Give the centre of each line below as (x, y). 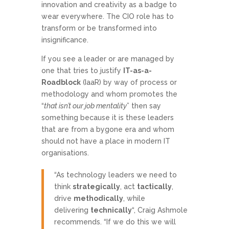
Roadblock (61, 83)
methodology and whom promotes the (109, 94)
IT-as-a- (137, 71)
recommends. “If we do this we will (115, 222)
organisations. (65, 153)
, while (134, 199)
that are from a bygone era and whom (108, 130)
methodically (98, 199)
